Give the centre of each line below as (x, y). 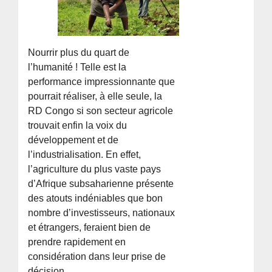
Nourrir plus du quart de (79, 52)
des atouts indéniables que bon (96, 198)
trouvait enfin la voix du (78, 125)
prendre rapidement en (77, 242)
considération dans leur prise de (97, 256)
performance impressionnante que (102, 81)
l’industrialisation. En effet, (85, 154)
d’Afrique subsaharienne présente (101, 183)
